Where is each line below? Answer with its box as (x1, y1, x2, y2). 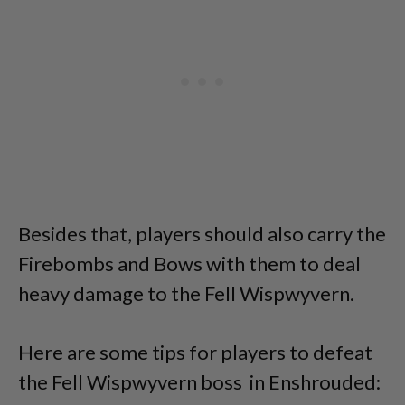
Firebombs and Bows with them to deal (18, 250, 361, 276)
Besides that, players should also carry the (18, 221, 386, 246)
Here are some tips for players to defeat (18, 339, 372, 364)
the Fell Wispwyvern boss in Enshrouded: (18, 369, 381, 394)
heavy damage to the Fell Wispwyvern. (18, 280, 354, 306)
